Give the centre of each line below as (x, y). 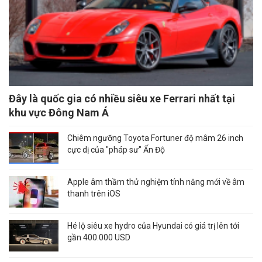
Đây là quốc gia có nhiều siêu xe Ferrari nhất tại (122, 98)
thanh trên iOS (94, 193)
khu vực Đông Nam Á (59, 112)
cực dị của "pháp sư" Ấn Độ (116, 149)
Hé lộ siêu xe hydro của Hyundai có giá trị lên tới (153, 225)
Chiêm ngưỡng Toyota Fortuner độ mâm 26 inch (155, 138)
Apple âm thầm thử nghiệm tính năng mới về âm (156, 182)
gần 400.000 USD (99, 237)
